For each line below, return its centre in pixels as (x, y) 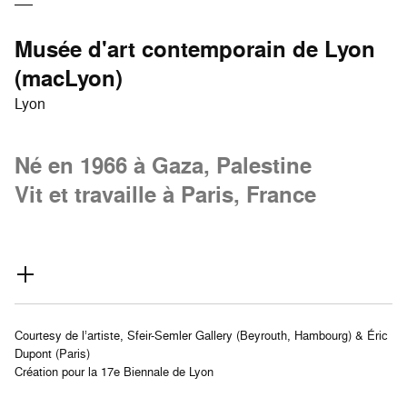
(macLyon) (69, 78)
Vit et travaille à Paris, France (165, 194)
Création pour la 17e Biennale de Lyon (114, 372)
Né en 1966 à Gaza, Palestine (163, 165)
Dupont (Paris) (52, 353)
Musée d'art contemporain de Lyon (195, 49)
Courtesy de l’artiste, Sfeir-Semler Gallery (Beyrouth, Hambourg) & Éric (201, 335)
